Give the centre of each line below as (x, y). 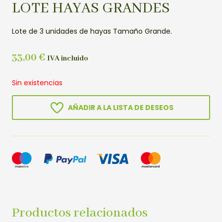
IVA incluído (68, 58)
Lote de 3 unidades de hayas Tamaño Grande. (92, 31)
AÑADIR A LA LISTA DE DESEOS (120, 108)
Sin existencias (37, 83)
